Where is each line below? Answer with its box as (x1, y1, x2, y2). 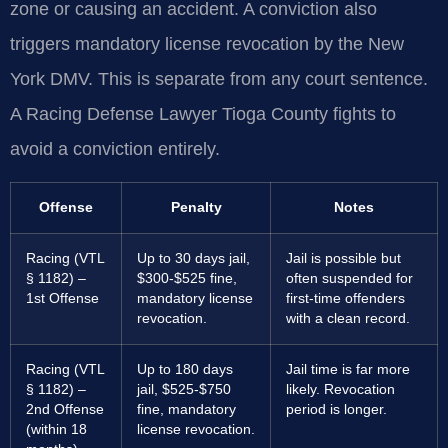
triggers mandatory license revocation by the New (10, 34, 404, 55)
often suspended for (286, 270, 413, 286)
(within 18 (26, 421, 87, 437)
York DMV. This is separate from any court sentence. (10, 69, 428, 90)
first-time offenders (286, 290, 405, 306)
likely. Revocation (286, 381, 395, 397)
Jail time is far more (286, 361, 410, 377)
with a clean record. (286, 310, 410, 326)
